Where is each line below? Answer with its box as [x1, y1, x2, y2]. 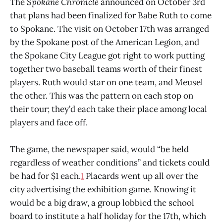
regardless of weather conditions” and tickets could [10, 157, 210, 168]
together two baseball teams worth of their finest [10, 63, 202, 74]
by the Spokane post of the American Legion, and [10, 36, 199, 48]
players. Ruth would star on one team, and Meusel [10, 76, 203, 88]
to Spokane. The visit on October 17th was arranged [10, 23, 209, 34]
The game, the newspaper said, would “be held [10, 143, 189, 155]
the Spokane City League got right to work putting [10, 50, 205, 61]
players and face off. [10, 116, 88, 128]
